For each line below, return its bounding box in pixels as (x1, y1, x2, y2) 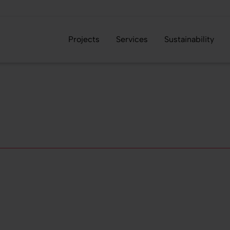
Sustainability (164, 34, 214, 44)
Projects (68, 34, 100, 44)
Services (116, 34, 148, 44)
